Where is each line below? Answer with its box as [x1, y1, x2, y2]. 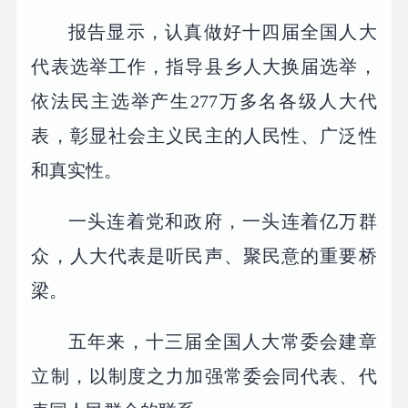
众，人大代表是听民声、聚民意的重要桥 [31, 245, 377, 266]
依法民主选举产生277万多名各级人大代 [31, 90, 377, 111]
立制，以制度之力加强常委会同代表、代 [31, 365, 377, 386]
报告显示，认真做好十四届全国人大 [68, 21, 377, 42]
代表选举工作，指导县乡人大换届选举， [31, 56, 377, 76]
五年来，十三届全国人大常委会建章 [68, 331, 377, 352]
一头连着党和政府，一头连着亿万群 [68, 210, 377, 231]
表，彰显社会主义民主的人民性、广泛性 [31, 125, 377, 146]
